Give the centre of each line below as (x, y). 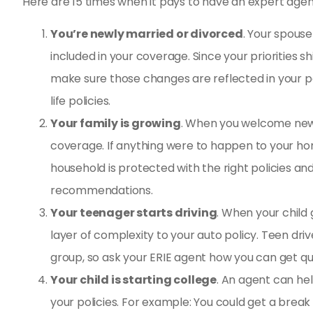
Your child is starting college (133, 280)
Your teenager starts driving (134, 213)
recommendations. (102, 191)
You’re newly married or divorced (147, 34)
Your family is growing (116, 124)
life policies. (81, 101)
